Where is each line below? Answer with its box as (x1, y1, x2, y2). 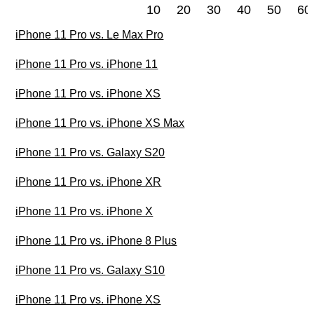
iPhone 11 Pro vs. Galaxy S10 (15, 264, 165, 277)
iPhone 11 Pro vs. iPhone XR (15, 176, 162, 189)
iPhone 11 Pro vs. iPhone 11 (15, 58, 158, 71)
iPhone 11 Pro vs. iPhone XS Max (15, 117, 185, 130)
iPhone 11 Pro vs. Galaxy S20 (15, 146, 165, 159)
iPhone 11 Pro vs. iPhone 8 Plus (15, 235, 177, 247)
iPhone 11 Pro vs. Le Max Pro (15, 29, 164, 41)
